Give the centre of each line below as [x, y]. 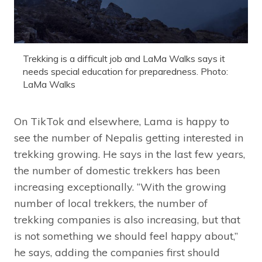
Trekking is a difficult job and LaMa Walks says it [124, 58]
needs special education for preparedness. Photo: [125, 71]
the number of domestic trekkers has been [117, 170]
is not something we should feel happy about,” [126, 236]
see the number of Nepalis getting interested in [129, 137]
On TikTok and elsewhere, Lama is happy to [122, 121]
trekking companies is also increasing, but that [127, 219]
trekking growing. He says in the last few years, [130, 154]
